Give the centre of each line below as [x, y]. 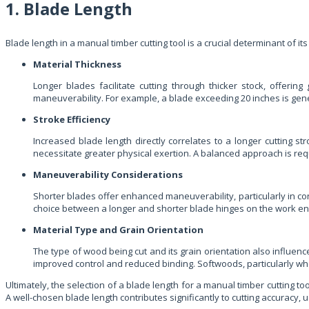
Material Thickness [77, 64]
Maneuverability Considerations [108, 174]
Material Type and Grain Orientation [118, 229]
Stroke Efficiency [72, 119]
